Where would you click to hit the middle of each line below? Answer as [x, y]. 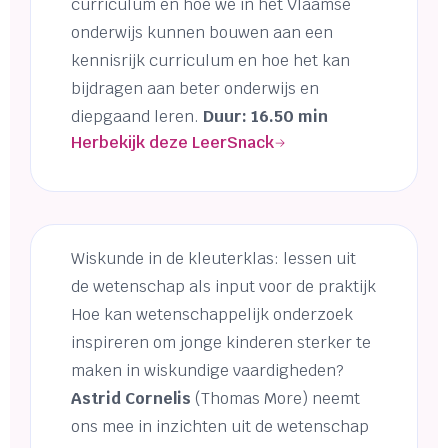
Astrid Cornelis [131, 399]
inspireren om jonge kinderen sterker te [221, 343]
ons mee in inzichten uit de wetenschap [220, 427]
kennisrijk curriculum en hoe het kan [210, 61]
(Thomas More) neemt [275, 399]
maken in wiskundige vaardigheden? [207, 371]
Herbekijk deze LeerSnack [172, 143]
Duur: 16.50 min [265, 117]
